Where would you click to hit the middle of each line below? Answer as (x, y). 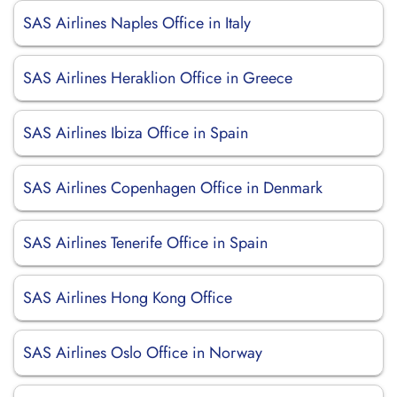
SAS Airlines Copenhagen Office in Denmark (173, 188)
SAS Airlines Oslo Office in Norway (143, 353)
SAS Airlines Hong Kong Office (128, 298)
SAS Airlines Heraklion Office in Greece (158, 78)
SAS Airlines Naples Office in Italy (137, 23)
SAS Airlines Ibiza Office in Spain (136, 133)
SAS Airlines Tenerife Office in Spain (145, 243)
